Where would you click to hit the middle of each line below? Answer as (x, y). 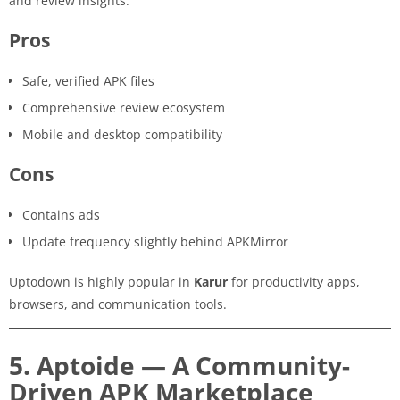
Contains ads (61, 214)
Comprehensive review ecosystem (124, 107)
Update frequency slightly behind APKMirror (155, 241)
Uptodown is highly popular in (101, 281)
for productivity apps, (294, 281)
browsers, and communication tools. (118, 304)
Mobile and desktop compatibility (122, 134)
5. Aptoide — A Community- (179, 365)
